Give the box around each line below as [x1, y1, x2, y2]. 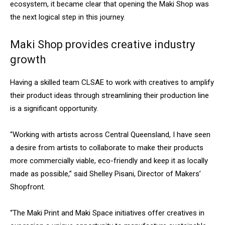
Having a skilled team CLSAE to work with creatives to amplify [10, 78, 214, 87]
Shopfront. [10, 182, 45, 192]
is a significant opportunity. [10, 104, 98, 114]
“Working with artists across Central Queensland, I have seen [10, 130, 210, 140]
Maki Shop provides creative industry [10, 38, 195, 51]
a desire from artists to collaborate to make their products [10, 143, 203, 153]
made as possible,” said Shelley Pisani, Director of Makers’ [10, 169, 201, 179]
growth [10, 53, 46, 66]
